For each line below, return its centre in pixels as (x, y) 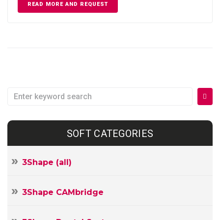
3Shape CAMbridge (63, 192)
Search (20, 93)
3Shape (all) (47, 162)
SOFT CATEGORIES (110, 133)
